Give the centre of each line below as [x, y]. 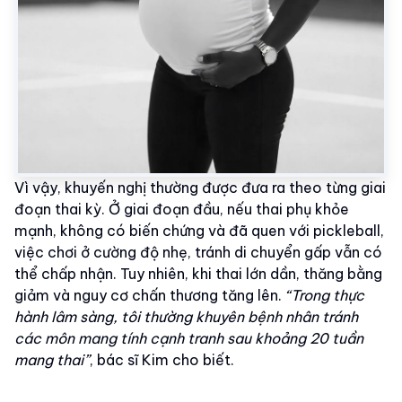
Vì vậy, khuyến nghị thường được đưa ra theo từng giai [200, 188]
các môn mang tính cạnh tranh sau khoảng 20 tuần [189, 339]
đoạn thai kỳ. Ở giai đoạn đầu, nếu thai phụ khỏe [182, 210]
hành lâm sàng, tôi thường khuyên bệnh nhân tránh [186, 317]
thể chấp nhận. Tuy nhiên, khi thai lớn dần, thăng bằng [198, 274]
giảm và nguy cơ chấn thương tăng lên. [150, 296]
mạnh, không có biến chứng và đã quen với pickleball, [199, 231]
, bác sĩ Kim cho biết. [162, 360]
